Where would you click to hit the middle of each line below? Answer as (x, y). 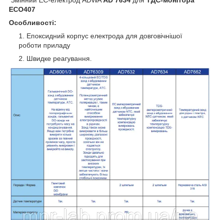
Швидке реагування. (59, 58)
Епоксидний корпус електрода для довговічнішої (104, 36)
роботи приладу (44, 45)
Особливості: (33, 22)
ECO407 (22, 9)
